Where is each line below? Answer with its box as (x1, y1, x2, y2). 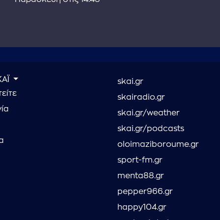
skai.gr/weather (117, 109, 180, 117)
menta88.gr (117, 172, 164, 180)
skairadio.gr (117, 93, 165, 101)
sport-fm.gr (117, 156, 163, 164)
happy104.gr (117, 203, 166, 211)
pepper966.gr (117, 188, 173, 195)
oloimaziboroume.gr (117, 140, 199, 148)
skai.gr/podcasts (117, 125, 184, 133)
